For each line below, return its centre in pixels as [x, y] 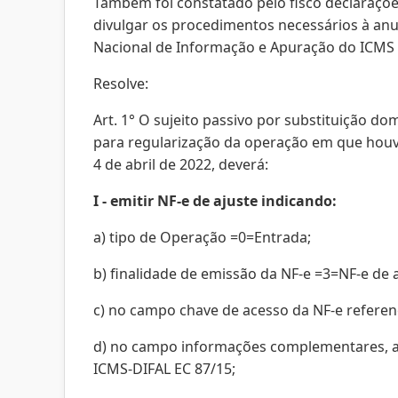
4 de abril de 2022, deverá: [181, 164]
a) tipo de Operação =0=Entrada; [202, 237]
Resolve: [121, 84]
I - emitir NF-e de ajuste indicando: [215, 201]
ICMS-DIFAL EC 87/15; [164, 369]
